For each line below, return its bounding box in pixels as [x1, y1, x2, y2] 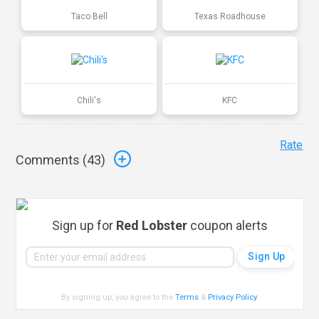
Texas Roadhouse [194, 11, 266, 21]
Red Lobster [116, 217, 188, 233]
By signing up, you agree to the [61, 292, 176, 302]
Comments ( [16, 152, 88, 168]
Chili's [77, 95, 102, 105]
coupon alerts [187, 217, 268, 233]
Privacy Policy [208, 292, 257, 302]
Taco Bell [70, 11, 108, 21]
